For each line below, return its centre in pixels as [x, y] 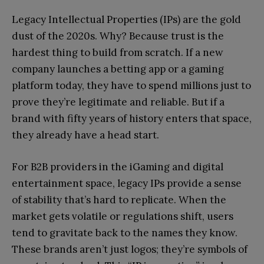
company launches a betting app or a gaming [118, 69]
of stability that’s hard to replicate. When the [119, 199]
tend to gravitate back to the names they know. [125, 232]
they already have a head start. [85, 135]
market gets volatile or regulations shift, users [123, 216]
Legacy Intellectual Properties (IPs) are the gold [126, 19]
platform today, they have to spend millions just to [131, 85]
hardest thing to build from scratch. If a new [118, 52]
